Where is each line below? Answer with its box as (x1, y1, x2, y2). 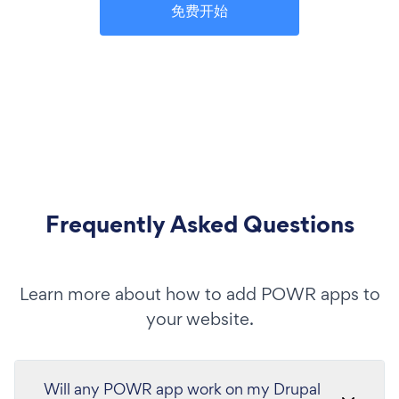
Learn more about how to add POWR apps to (19, 281, 380, 305)
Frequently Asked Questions (45, 207, 354, 240)
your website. (145, 306, 254, 330)
